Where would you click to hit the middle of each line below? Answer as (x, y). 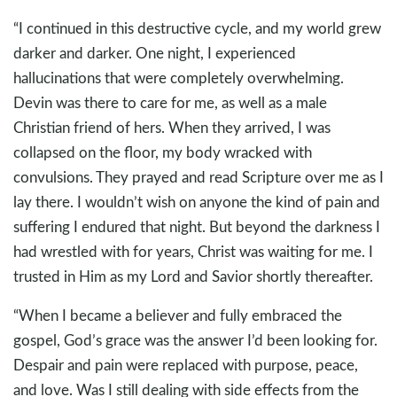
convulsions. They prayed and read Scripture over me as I (198, 177)
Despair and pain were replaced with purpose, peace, (186, 365)
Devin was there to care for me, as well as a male (170, 103)
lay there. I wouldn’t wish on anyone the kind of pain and (197, 202)
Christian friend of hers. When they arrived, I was (172, 128)
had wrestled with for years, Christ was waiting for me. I (193, 252)
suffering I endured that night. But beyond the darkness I (197, 227)
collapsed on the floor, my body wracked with (163, 152)
